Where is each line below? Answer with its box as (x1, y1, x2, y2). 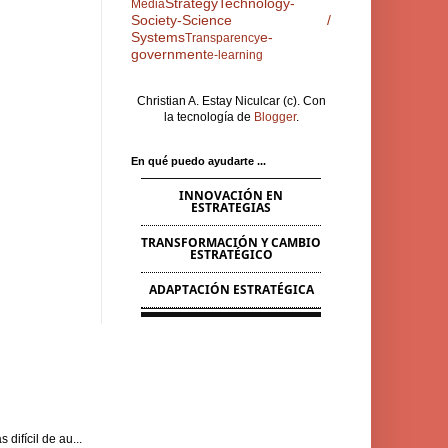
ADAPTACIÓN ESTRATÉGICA (148, 281, 314, 298)
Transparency (185, 31, 260, 45)
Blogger (253, 110, 296, 124)
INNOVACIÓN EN (179, 187, 283, 204)
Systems (131, 29, 185, 45)
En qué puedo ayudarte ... (131, 155, 266, 167)
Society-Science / (131, 12, 331, 28)
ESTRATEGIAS (191, 199, 271, 216)
